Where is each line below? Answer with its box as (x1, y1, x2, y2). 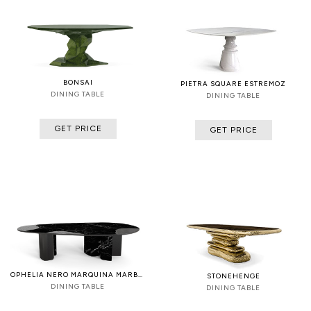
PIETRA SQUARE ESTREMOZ (180, 80, 286, 88)
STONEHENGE (206, 272, 260, 280)
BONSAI (62, 78, 93, 87)
